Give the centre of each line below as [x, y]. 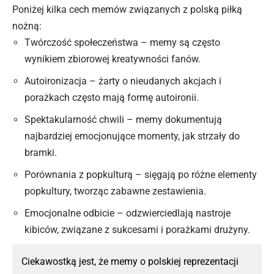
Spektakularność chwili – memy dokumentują [123, 119]
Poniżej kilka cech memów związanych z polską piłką [127, 9]
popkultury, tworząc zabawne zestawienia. [115, 191]
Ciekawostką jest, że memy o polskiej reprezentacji [130, 261]
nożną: [27, 26]
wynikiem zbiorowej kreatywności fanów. [113, 59]
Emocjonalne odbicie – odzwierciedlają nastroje [128, 213]
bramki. [41, 152]
